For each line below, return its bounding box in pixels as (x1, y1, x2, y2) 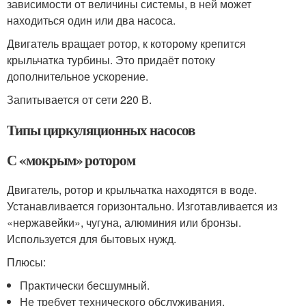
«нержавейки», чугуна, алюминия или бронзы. (7, 214, 241, 230)
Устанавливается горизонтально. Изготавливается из (7, 197, 277, 214)
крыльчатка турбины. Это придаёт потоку (7, 51, 215, 68)
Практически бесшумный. (20, 277, 150, 293)
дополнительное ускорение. (7, 68, 148, 84)
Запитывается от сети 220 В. (7, 91, 152, 107)
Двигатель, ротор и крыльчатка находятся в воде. (7, 181, 257, 197)
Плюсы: (7, 253, 46, 270)
